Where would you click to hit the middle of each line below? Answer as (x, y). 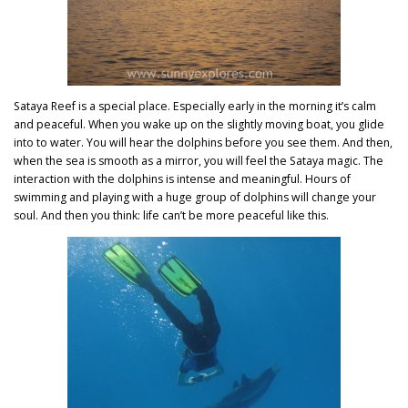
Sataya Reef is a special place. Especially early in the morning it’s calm (195, 107)
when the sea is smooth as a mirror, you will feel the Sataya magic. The (199, 161)
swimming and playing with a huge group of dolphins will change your (195, 198)
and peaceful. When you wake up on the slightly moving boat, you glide (199, 125)
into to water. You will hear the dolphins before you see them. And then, (203, 143)
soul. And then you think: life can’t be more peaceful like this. (171, 216)
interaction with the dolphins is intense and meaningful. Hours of (182, 179)
